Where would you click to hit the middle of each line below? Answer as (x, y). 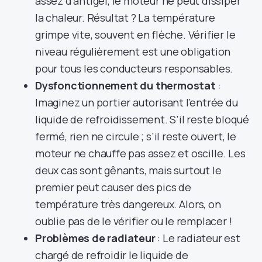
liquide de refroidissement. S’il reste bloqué (142, 119)
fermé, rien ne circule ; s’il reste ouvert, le (136, 136)
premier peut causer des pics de (113, 187)
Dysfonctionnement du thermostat (125, 85)
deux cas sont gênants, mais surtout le (128, 170)
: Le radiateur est (198, 238)
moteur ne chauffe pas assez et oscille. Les (140, 153)
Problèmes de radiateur (95, 238)
